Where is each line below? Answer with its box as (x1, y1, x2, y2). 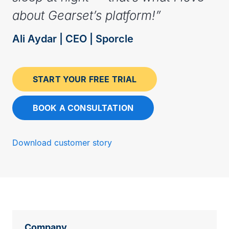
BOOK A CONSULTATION (33, 102, 134, 113)
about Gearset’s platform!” (12, 8, 161, 23)
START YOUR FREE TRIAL (33, 74, 137, 84)
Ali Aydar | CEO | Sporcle (12, 32, 133, 45)
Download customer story (12, 137, 112, 148)
